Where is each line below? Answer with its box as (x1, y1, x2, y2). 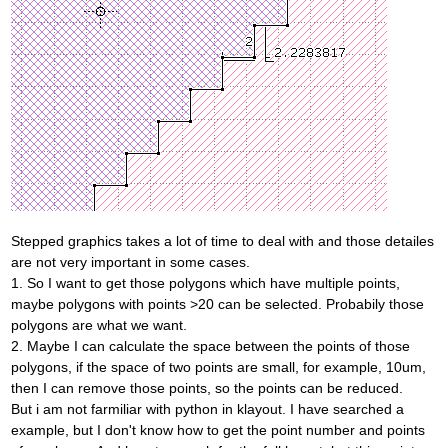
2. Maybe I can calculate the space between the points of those (11, 338, 410, 355)
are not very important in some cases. (11, 254, 250, 271)
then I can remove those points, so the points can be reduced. (11, 380, 403, 397)
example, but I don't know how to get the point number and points (11, 422, 425, 439)
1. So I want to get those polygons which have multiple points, (11, 275, 400, 292)
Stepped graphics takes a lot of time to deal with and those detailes (11, 233, 434, 250)
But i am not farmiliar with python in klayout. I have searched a (11, 401, 404, 418)
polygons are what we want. (11, 317, 187, 334)
